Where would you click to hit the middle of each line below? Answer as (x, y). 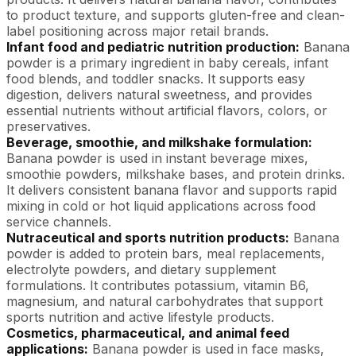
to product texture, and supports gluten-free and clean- (176, 15)
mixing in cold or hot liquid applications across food (161, 206)
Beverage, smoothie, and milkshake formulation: (159, 142)
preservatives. (48, 126)
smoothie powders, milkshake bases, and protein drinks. (176, 174)
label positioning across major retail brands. (137, 31)
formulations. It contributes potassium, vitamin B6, (158, 285)
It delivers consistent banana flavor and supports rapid (172, 190)
